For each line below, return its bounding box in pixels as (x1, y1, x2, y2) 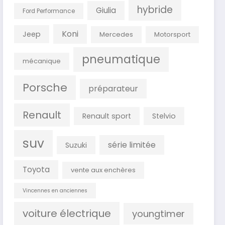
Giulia (96, 5, 117, 16)
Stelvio (152, 111, 176, 122)
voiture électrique (23, 206, 111, 221)
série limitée (108, 139, 156, 151)
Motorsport (154, 30, 191, 40)
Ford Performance (23, 7, 75, 16)
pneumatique (82, 51, 161, 68)
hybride (137, 3, 173, 17)
